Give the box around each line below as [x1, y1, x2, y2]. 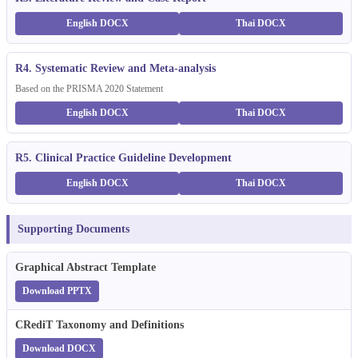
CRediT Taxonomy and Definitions [15, 318, 184, 331]
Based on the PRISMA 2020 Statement [15, 82, 163, 94]
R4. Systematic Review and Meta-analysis [15, 62, 216, 74]
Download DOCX [22, 342, 96, 354]
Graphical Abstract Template [15, 261, 156, 273]
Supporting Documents [18, 222, 129, 235]
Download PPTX [22, 284, 92, 296]
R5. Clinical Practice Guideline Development [15, 151, 232, 164]
